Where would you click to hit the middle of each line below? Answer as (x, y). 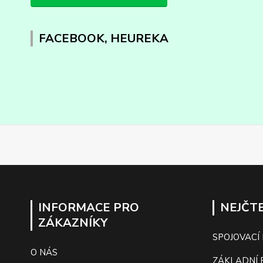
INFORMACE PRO (89, 208)
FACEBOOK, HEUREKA (104, 39)
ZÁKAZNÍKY (73, 223)
